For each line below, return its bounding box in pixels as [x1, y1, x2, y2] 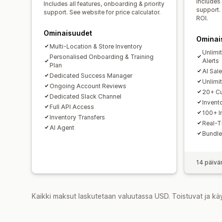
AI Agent [50, 123, 74, 131]
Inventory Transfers [50, 113, 105, 121]
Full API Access [50, 103, 94, 111]
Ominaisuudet [44, 28, 92, 37]
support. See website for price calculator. [44, 8, 161, 16]
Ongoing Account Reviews [50, 82, 126, 90]
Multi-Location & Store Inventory [50, 42, 142, 50]
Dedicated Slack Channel [50, 92, 121, 100]
